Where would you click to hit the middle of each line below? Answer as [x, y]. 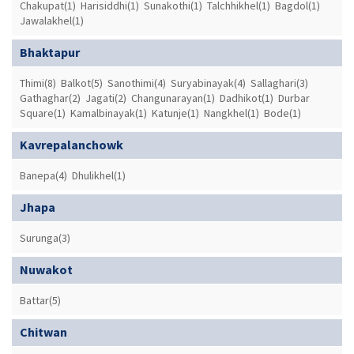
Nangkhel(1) [232, 113]
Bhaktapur [50, 53]
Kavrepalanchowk [72, 145]
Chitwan [43, 332]
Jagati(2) [106, 98]
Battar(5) [40, 301]
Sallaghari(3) [279, 83]
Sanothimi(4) [137, 83]
